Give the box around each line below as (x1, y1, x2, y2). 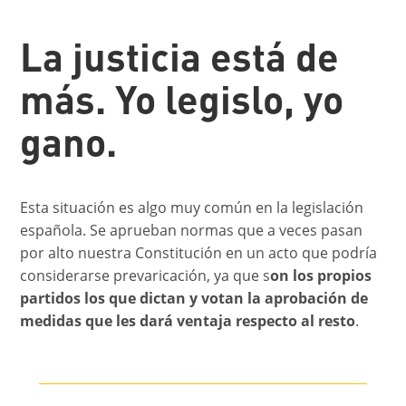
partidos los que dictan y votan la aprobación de (20, 287, 369, 308)
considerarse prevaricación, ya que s (20, 265, 271, 285)
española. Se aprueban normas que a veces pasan (20, 219, 363, 240)
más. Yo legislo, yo (20, 86, 344, 122)
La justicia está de (20, 43, 340, 80)
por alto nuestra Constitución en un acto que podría (20, 242, 378, 263)
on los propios (270, 265, 372, 285)
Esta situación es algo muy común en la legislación (20, 197, 364, 217)
